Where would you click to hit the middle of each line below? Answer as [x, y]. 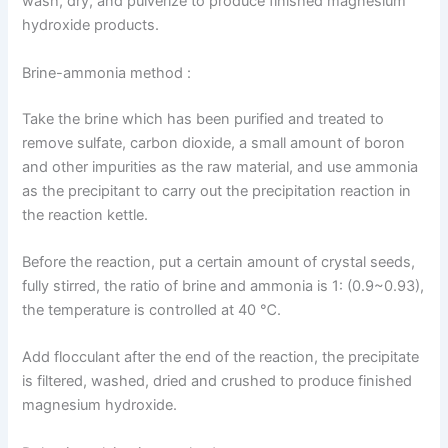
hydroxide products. [91, 25]
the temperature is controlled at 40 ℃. [152, 309]
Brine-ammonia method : [107, 72]
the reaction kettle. [85, 214]
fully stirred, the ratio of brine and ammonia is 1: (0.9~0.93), [223, 285]
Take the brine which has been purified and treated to [203, 118]
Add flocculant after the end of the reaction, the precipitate [221, 357]
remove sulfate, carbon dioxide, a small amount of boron [214, 142]
